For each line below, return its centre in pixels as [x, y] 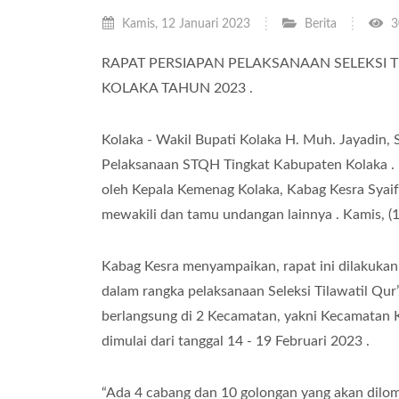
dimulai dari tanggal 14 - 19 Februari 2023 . [236, 341]
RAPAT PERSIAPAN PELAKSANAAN [216, 63]
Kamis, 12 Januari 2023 [184, 24]
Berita [321, 24]
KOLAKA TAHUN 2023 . [177, 88]
